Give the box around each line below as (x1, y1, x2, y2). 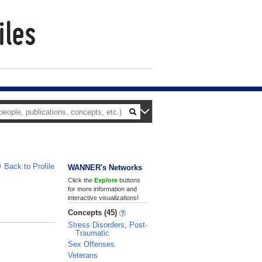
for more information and (68, 185, 137, 192)
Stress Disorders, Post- (68, 220, 147, 229)
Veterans (68, 251, 98, 260)
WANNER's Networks (68, 163, 142, 172)
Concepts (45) (68, 208, 119, 217)
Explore (94, 177, 118, 184)
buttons (118, 177, 140, 184)
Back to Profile (4, 162, 54, 171)
